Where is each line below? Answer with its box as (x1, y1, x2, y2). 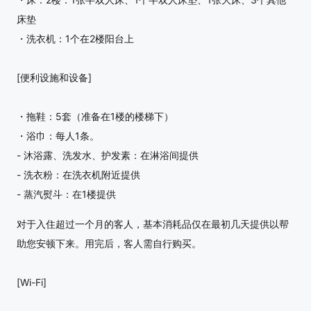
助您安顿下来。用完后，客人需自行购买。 (17, 237, 201, 250)
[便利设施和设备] (17, 71, 92, 83)
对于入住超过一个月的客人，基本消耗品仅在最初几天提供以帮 (17, 218, 289, 230)
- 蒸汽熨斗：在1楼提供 (17, 187, 116, 200)
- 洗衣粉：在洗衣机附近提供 (17, 168, 140, 180)
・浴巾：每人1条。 (17, 129, 99, 142)
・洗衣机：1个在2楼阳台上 (17, 32, 134, 44)
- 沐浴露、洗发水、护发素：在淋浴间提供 (17, 149, 199, 161)
